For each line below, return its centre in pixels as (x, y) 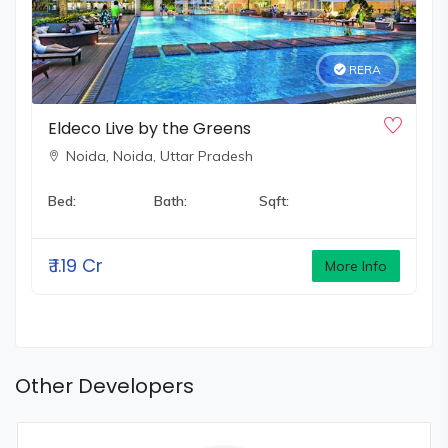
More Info (356, 265)
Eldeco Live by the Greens (149, 128)
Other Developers (104, 385)
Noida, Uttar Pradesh (183, 155)
